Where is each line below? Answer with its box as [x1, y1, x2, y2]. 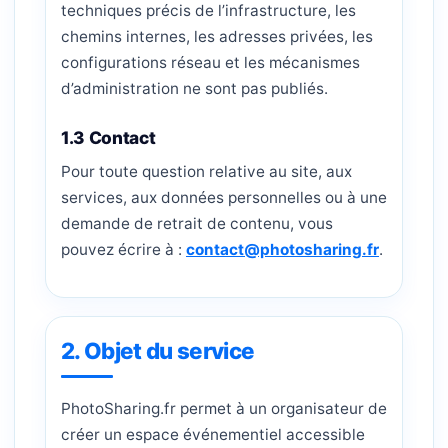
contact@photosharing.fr [186, 240, 379, 259]
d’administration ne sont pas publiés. [61, 79, 328, 98]
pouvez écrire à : [61, 240, 186, 259]
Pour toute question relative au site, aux [61, 162, 352, 181]
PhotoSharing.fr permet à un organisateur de [61, 399, 387, 418]
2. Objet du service [61, 337, 255, 364]
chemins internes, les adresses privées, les [61, 27, 373, 46]
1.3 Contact [61, 127, 156, 148]
